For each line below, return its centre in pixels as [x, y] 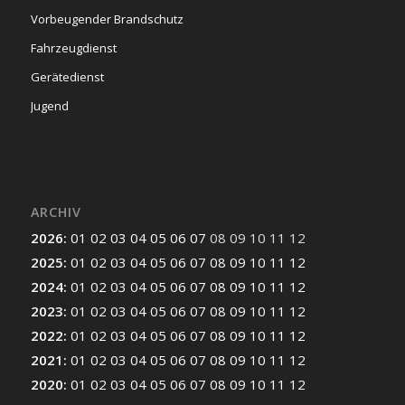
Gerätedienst [67, 77]
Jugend [49, 106]
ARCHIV [56, 212]
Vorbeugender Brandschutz [107, 19]
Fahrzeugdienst [73, 48]
